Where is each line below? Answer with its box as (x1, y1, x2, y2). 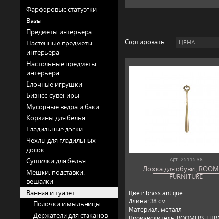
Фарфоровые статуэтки (26, 4, 97, 14)
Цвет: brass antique (128, 188, 183, 197)
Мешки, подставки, (26, 167, 85, 176)
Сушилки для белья (26, 156, 86, 165)
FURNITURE (169, 172, 203, 181)
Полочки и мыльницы (33, 199, 101, 208)
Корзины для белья (26, 113, 85, 122)
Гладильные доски (26, 124, 83, 133)
